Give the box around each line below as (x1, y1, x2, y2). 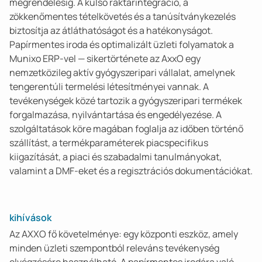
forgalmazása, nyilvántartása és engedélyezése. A (9, 108, 222, 121)
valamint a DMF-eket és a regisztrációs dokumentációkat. (9, 164, 253, 177)
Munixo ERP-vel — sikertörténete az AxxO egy (9, 52, 201, 65)
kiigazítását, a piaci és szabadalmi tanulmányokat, (9, 150, 222, 163)
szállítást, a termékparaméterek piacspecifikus (9, 136, 208, 149)
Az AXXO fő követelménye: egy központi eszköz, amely (9, 227, 238, 240)
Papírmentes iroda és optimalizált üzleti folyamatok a (9, 38, 234, 51)
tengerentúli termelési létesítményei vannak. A (9, 80, 209, 93)
